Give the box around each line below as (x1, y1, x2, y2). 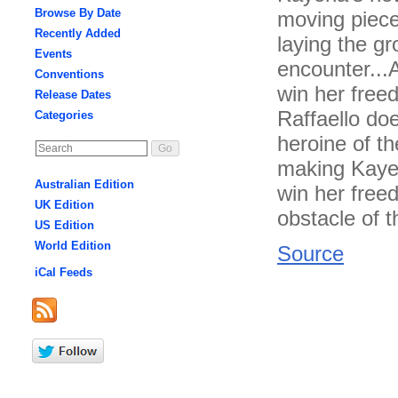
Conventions (35, 68, 104, 81)
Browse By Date (35, 6, 121, 20)
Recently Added (35, 27, 121, 40)
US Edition (35, 219, 94, 232)
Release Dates (35, 88, 111, 101)
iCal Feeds (35, 266, 92, 279)
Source (277, 242, 344, 267)
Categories (35, 108, 93, 122)
